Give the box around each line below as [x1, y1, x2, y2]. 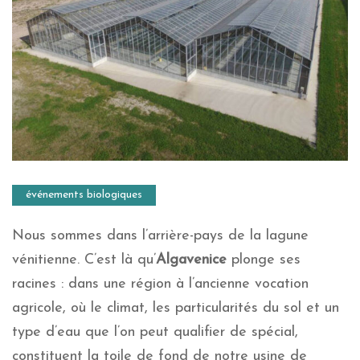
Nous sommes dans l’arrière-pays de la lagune [12, 227, 309, 243]
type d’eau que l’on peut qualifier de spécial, [12, 324, 298, 340]
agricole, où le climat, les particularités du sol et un [12, 300, 339, 316]
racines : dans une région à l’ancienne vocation [12, 276, 309, 292]
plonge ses [227, 252, 301, 268]
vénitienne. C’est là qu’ [12, 252, 156, 268]
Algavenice [156, 252, 227, 268]
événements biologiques [26, 188, 142, 201]
